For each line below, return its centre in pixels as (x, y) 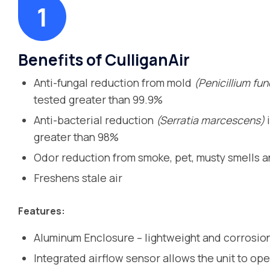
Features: (42, 211)
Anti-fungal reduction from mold (114, 83)
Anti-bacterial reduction (95, 120)
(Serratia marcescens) (211, 120)
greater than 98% (77, 137)
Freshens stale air (78, 178)
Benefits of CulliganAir (104, 60)
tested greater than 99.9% (99, 99)
